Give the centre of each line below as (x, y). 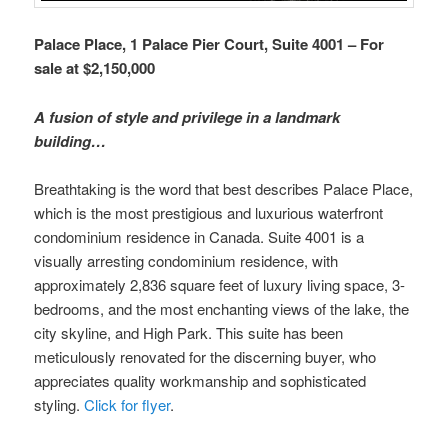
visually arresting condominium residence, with (186, 261)
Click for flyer (127, 405)
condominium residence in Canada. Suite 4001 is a (199, 237)
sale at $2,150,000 (95, 68)
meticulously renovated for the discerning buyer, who (205, 357)
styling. (59, 405)
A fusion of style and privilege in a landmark (187, 116)
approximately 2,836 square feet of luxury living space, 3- (220, 285)
